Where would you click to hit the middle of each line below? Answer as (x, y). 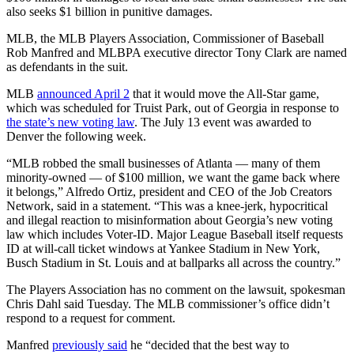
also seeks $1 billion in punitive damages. (109, 12)
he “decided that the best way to (208, 345)
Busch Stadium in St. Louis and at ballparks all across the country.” (173, 263)
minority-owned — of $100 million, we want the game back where (173, 178)
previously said (90, 345)
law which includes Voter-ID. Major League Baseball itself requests (175, 235)
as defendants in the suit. (67, 67)
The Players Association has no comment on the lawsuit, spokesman (176, 290)
